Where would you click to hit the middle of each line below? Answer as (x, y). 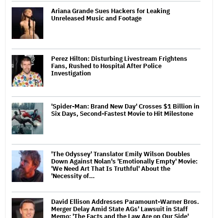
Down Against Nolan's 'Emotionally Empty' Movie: (124, 161)
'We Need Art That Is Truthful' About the (111, 168)
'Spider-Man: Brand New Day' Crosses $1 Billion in (125, 106)
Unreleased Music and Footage (96, 18)
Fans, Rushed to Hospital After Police (106, 66)
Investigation (71, 73)
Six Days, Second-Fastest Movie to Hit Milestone (122, 113)
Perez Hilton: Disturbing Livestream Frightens (119, 58)
